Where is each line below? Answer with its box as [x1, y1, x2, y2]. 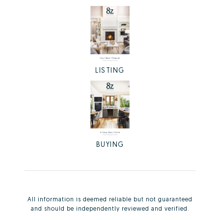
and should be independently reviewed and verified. [30, 205, 190, 213]
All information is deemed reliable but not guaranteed [27, 195, 192, 203]
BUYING [96, 140, 124, 149]
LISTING [95, 65, 125, 74]
